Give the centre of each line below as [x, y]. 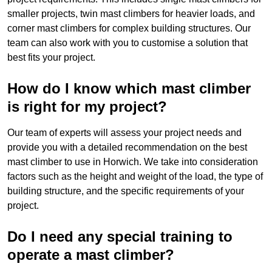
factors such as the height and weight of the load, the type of [135, 177]
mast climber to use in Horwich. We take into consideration [133, 162]
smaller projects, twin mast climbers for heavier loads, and [131, 14]
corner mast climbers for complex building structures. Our [129, 29]
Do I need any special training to [120, 237]
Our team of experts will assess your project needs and [124, 133]
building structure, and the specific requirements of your [126, 191]
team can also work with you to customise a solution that [127, 43]
